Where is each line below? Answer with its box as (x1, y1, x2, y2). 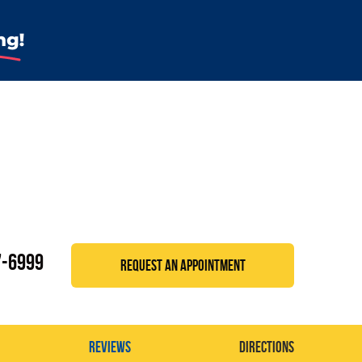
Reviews (89, 339, 131, 356)
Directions (239, 339, 294, 356)
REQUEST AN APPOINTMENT (120, 256, 246, 274)
